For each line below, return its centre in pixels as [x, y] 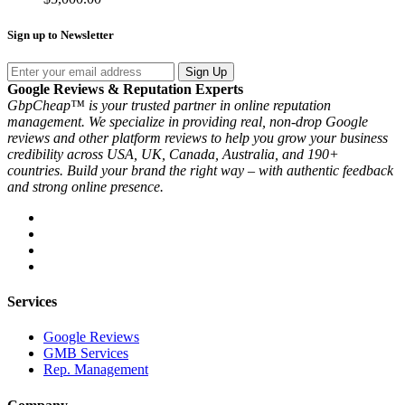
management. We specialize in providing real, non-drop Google [188, 121]
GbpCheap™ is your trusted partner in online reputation [169, 105]
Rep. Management [96, 370]
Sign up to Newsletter [61, 34]
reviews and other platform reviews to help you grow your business [198, 137]
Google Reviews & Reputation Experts [125, 89]
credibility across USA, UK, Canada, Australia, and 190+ [173, 154]
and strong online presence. [85, 186]
